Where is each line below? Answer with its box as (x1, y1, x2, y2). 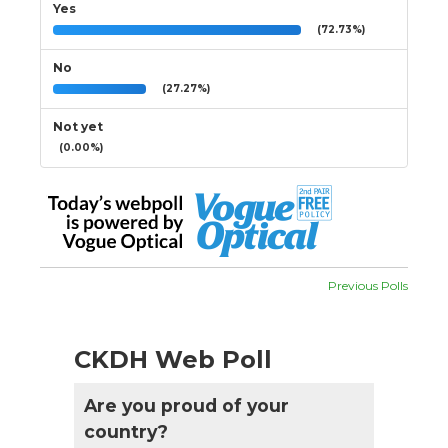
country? (84, 420, 168, 442)
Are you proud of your (84, 394, 289, 416)
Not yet (53, 118, 103, 134)
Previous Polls (328, 277, 408, 293)
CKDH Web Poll (74, 344, 272, 374)
